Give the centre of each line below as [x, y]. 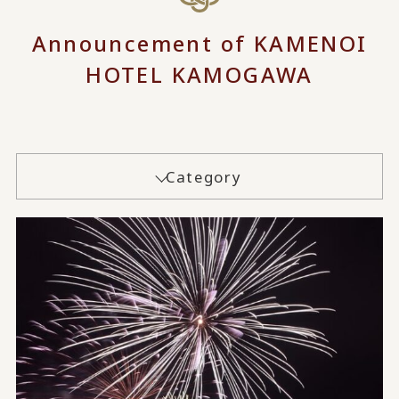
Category [204, 176]
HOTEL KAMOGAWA [199, 74]
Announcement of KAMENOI [199, 43]
